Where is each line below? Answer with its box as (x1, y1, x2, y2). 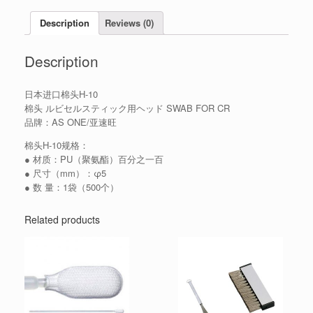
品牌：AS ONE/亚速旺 (24, 115, 117, 129)
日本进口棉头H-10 (24, 87, 98, 101)
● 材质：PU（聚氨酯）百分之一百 (24, 152, 163, 166)
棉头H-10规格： (24, 138, 89, 152)
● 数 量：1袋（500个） (24, 180, 119, 194)
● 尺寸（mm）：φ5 (24, 166, 106, 180)
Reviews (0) (105, 16, 154, 30)
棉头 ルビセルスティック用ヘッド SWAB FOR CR (24, 101, 230, 115)
